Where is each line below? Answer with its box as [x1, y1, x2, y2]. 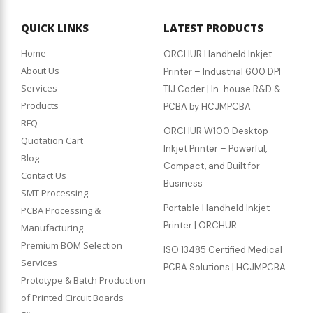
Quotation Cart [21, 134, 83, 147]
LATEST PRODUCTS [163, 21, 263, 36]
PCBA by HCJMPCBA [163, 101, 251, 113]
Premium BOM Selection [21, 239, 122, 252]
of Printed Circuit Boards [21, 291, 124, 305]
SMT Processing [21, 187, 88, 200]
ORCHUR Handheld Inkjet [163, 48, 272, 61]
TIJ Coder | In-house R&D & [163, 83, 281, 96]
